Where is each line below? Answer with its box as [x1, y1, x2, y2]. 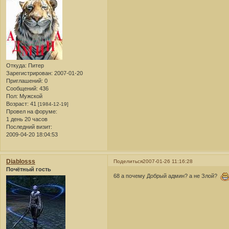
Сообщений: [6, 85, 38, 91]
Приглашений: [6, 77, 43, 84]
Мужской [18, 93, 42, 99]
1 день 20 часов [6, 116, 48, 122]
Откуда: [6, 62, 27, 68]
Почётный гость [6, 166, 51, 172]
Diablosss [6, 157, 35, 165]
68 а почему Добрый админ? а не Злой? [113, 173, 221, 179]
